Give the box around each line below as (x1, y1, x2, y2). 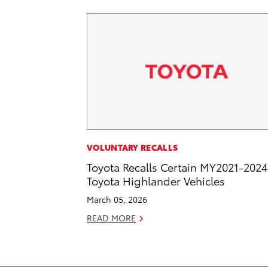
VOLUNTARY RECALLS (87, 141, 178, 154)
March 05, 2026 (87, 193, 147, 206)
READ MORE (87, 212, 136, 224)
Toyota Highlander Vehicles (87, 173, 225, 188)
